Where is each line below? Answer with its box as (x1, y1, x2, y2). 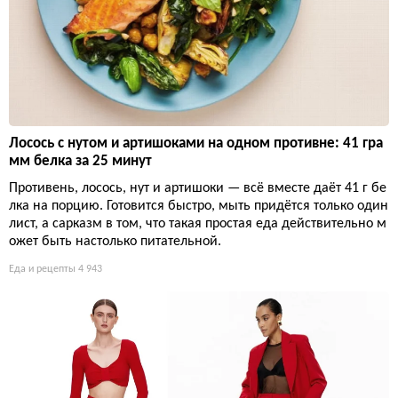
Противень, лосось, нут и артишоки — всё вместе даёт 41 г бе (9, 180, 386, 195)
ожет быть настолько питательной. (9, 234, 221, 249)
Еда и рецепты (9, 263, 76, 275)
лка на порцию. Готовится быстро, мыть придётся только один (9, 198, 388, 213)
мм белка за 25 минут (9, 153, 152, 169)
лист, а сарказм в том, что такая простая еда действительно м (9, 216, 386, 231)
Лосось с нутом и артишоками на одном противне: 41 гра (9, 135, 383, 151)
